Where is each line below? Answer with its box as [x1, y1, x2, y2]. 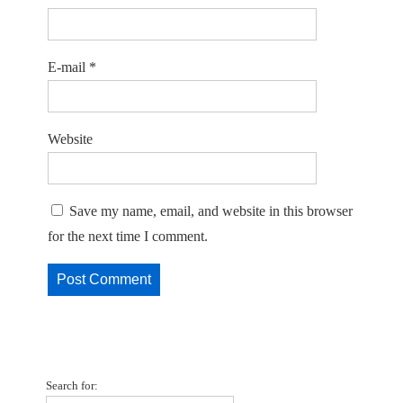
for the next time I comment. [48, 228, 208, 245]
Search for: [46, 379, 98, 393]
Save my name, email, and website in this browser [69, 203, 353, 219]
